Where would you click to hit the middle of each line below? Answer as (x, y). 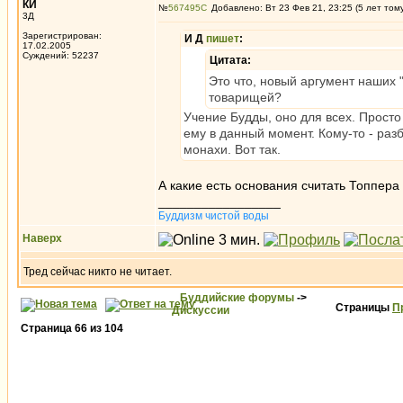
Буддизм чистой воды (214, 216)
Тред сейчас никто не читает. (98, 272)
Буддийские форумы (237, 298)
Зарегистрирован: (62, 36)
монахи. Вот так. (232, 149)
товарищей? (245, 97)
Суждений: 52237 (61, 55)
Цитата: (230, 60)
